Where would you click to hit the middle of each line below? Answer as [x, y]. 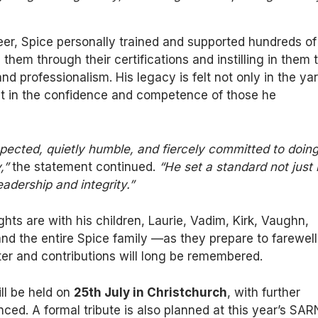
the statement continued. [82, 167]
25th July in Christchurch [151, 293]
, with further [264, 293]
